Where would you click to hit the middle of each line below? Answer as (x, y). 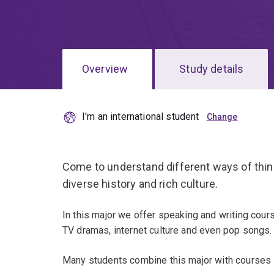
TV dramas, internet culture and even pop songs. (167, 231)
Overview (105, 69)
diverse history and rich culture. (140, 184)
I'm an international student (141, 117)
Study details (212, 69)
